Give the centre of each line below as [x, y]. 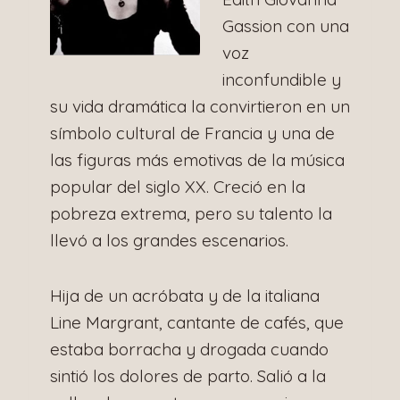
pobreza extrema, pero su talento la [191, 213]
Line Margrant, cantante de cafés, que [197, 322]
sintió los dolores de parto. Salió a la [188, 375]
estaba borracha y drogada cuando [189, 349]
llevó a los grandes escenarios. [169, 240]
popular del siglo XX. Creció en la [178, 186]
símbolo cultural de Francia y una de [192, 133]
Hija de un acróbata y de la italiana [185, 295]
